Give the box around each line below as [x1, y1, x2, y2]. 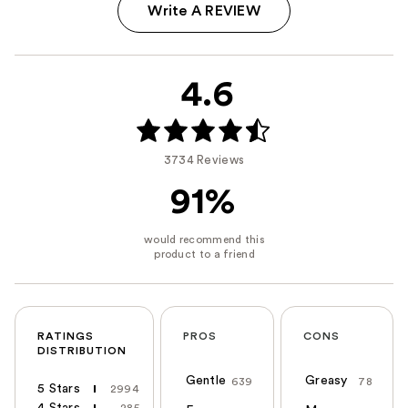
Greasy [305, 373, 348, 387]
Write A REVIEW [148, 3, 260, 18]
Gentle [185, 373, 227, 387]
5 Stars [37, 382, 80, 395]
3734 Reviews [163, 153, 245, 166]
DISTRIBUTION [37, 344, 127, 356]
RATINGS [37, 330, 94, 342]
